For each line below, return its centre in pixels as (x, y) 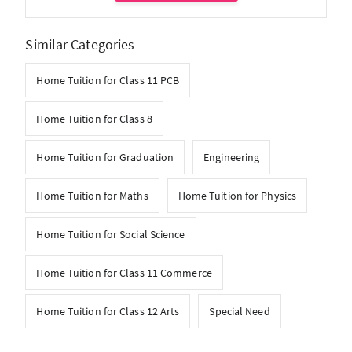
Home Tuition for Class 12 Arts (108, 312)
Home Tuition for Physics (237, 196)
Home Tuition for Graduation (105, 158)
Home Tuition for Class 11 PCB (108, 81)
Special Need (240, 312)
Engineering (232, 158)
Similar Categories (80, 45)
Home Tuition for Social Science (111, 235)
